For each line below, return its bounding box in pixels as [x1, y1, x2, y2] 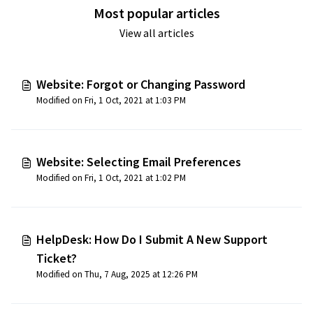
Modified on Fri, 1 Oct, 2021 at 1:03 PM [155, 94, 186, 106]
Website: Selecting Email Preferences [36, 154, 241, 170]
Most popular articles [93, 4, 220, 22]
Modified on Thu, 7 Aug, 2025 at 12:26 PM [36, 268, 198, 280]
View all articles [119, 26, 194, 40]
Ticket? [36, 250, 77, 266]
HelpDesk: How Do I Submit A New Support [36, 231, 268, 247]
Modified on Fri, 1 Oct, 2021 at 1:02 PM [155, 172, 186, 184]
